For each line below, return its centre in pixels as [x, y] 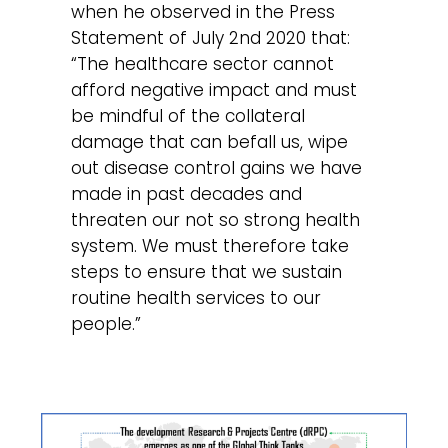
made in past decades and [187, 194]
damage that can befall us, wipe [210, 142]
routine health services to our [196, 298]
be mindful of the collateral [188, 116]
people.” [106, 324]
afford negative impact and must [214, 90]
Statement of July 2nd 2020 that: [211, 38]
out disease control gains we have [217, 168]
